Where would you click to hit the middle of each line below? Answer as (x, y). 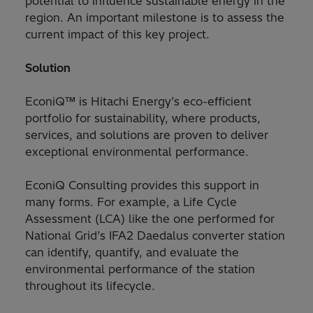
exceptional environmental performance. (137, 152)
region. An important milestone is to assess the (155, 18)
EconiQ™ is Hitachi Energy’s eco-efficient (138, 102)
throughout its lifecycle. (90, 286)
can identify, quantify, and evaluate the (132, 253)
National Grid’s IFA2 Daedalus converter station (155, 236)
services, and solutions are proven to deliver (147, 135)
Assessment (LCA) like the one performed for (150, 219)
